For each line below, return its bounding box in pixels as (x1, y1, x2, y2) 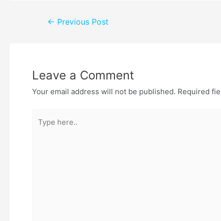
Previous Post (54, 17, 109, 27)
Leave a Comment (32, 68, 134, 82)
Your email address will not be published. (32, 87, 176, 96)
